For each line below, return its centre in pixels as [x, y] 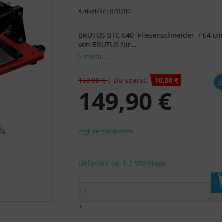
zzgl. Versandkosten [106, 131]
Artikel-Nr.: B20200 [105, 11]
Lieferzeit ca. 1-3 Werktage [122, 163]
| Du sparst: [129, 80]
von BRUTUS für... [108, 45]
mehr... [97, 56]
